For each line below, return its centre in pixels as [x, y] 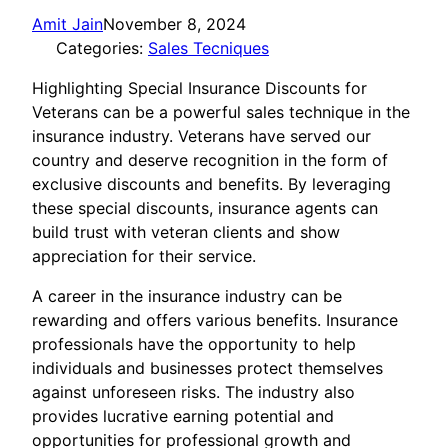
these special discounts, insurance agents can [205, 208]
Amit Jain [67, 24]
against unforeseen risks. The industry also [193, 392]
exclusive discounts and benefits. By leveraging [211, 184]
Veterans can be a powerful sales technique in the [221, 112]
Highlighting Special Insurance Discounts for [199, 88]
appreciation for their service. [144, 256]
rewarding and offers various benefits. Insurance [215, 320]
